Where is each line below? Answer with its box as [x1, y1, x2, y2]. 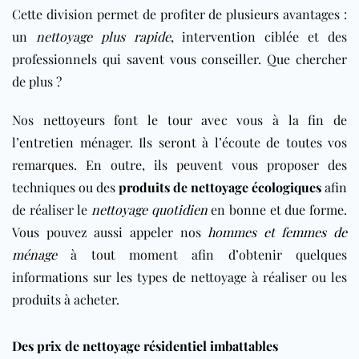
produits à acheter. [12, 290, 119, 308]
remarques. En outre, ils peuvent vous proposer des [12, 155, 347, 173]
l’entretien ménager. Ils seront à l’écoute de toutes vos [12, 133, 347, 151]
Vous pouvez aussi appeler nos [12, 223, 208, 240]
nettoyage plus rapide [35, 27, 171, 45]
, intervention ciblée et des [170, 27, 348, 45]
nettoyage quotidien [91, 200, 208, 218]
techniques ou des [12, 178, 119, 196]
